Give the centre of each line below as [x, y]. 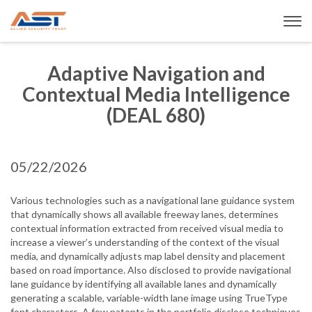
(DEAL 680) [156, 115]
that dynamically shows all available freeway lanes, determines [145, 214]
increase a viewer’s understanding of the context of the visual [145, 242]
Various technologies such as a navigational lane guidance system [153, 200]
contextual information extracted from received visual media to [147, 228]
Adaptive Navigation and [156, 73]
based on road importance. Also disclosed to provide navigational [151, 270]
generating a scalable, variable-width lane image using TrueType [149, 298]
